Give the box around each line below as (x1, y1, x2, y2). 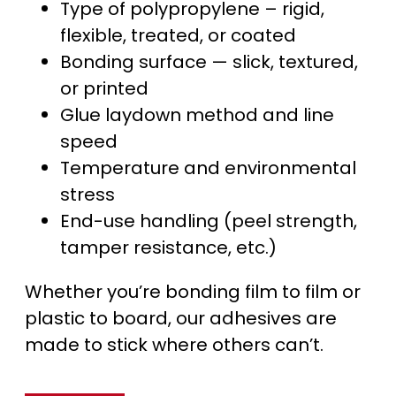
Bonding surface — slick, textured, (60, 49, 358, 75)
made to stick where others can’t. (25, 332, 324, 358)
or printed (60, 76, 148, 102)
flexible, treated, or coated (60, 23, 296, 49)
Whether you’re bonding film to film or (25, 279, 361, 305)
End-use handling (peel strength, (60, 209, 357, 234)
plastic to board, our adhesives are (25, 306, 337, 331)
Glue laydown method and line (60, 103, 334, 128)
